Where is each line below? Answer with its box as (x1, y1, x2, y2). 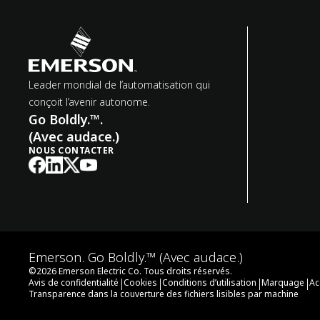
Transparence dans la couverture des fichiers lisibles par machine (29, 288, 299, 300)
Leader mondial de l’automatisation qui (29, 78, 210, 91)
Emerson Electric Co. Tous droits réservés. (59, 265, 232, 277)
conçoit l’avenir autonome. (29, 95, 150, 109)
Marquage (261, 276, 304, 289)
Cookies (124, 276, 157, 289)
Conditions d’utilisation (162, 276, 256, 289)
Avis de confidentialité (29, 276, 119, 289)
